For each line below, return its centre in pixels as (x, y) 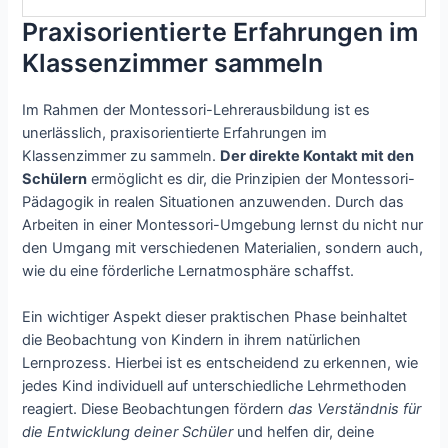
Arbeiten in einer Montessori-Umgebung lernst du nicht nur (223, 224)
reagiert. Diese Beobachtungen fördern (155, 408)
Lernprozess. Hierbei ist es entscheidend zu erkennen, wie (220, 362)
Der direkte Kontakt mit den (317, 155)
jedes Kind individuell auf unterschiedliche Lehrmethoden (215, 385)
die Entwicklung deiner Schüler (128, 431)
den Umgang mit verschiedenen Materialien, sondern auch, (223, 247)
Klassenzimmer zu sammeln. (121, 155)
